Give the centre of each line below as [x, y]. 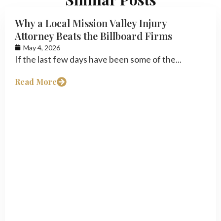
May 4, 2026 [42, 47]
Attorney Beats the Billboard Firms [93, 36]
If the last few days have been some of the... [98, 59]
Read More [36, 82]
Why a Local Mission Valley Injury [91, 23]
